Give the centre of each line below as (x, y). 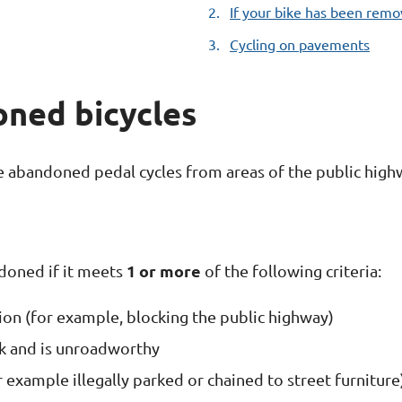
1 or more (164, 271)
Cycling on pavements (300, 44)
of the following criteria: (291, 271)
